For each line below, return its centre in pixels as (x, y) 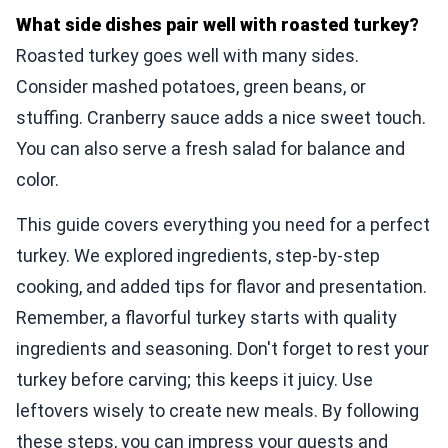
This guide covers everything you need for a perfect (223, 224)
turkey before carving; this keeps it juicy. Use (194, 379)
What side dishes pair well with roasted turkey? (217, 24)
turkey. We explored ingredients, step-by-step (198, 255)
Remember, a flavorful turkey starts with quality (206, 317)
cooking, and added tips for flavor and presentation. (221, 286)
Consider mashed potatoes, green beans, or (191, 86)
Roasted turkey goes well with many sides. (187, 55)
